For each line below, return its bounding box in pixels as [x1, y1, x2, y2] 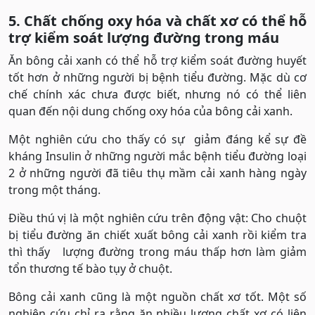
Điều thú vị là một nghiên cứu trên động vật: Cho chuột [8, 210, 307, 226]
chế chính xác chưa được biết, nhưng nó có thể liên [8, 86, 307, 103]
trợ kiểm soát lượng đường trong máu [8, 28, 279, 48]
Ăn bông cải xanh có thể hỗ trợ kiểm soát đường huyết [8, 53, 307, 69]
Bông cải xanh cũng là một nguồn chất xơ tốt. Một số [8, 289, 307, 305]
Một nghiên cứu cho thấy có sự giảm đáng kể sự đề [8, 131, 307, 148]
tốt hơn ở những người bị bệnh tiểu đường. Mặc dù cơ [8, 70, 307, 86]
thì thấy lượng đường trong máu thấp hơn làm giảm [8, 244, 307, 260]
